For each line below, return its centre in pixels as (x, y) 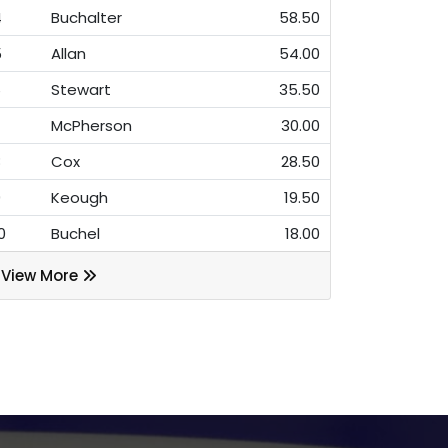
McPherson (91, 125)
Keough (79, 197)
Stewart (81, 89)
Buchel (75, 233)
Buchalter (86, 17)
